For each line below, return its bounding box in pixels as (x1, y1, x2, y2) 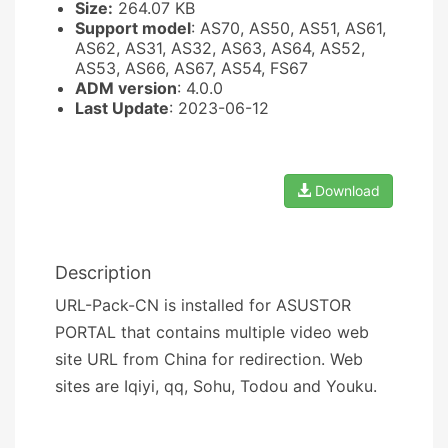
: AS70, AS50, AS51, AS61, (191, 17, 386, 38)
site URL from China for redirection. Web (55, 348, 363, 369)
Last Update (75, 97, 169, 118)
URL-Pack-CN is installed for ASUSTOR (55, 294, 351, 315)
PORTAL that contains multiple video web (55, 321, 369, 342)
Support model (75, 17, 191, 38)
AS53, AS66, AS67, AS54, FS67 (75, 57, 308, 78)
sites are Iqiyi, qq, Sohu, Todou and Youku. (55, 375, 377, 396)
